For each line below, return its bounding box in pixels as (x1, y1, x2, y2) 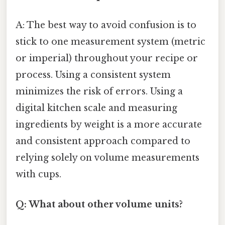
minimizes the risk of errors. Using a (16, 86, 183, 97)
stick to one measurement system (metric (16, 36, 205, 48)
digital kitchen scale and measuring (16, 102, 177, 114)
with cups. (16, 169, 61, 180)
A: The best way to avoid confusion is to (16, 20, 196, 31)
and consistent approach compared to (16, 136, 190, 147)
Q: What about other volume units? (16, 198, 183, 210)
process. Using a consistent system (16, 69, 171, 81)
